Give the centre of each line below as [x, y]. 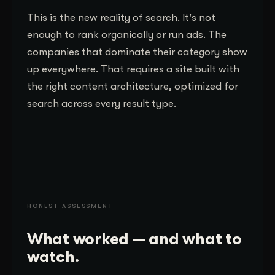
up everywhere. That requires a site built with [133, 69]
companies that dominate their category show [137, 52]
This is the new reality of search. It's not [121, 17]
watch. [53, 257]
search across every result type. [102, 103]
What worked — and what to [134, 239]
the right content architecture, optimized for [133, 86]
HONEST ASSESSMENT [70, 206]
